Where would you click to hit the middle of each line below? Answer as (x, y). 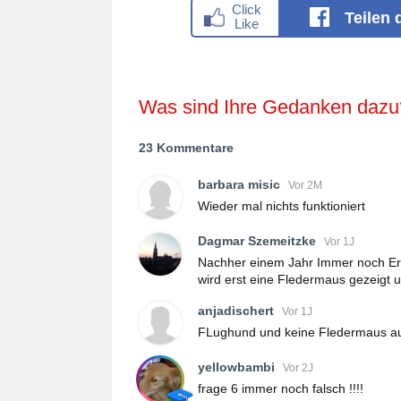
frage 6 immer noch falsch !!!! (281, 389)
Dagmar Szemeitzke (257, 241)
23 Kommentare (186, 147)
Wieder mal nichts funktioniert (282, 206)
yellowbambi (236, 367)
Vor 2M (305, 185)
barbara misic (239, 185)
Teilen (370, 17)
